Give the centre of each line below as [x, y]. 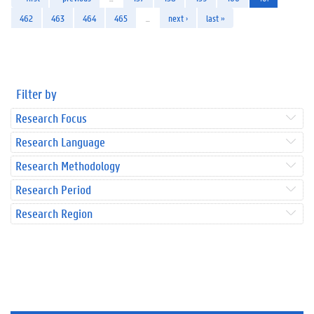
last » [216, 18]
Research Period [53, 189]
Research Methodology [68, 165]
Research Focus [51, 118]
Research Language [60, 142]
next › [178, 18]
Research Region [54, 213]
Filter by [36, 94]
